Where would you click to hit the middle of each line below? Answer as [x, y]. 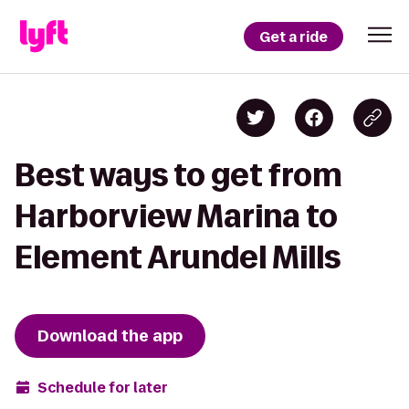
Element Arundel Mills [178, 257]
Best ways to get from [178, 175]
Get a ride [294, 37]
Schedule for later [103, 387]
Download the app [110, 336]
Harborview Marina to [176, 216]
